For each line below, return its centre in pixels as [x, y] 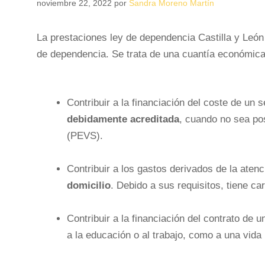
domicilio [89, 185]
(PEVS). [85, 135]
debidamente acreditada [123, 119]
